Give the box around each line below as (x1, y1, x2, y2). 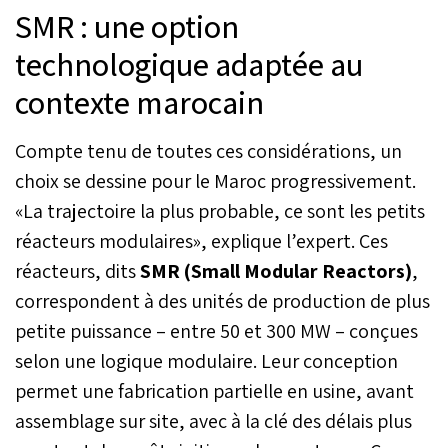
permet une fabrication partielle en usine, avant (15, 377, 414, 404)
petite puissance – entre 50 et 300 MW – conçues (15, 317, 418, 344)
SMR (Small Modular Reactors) (136, 257, 412, 284)
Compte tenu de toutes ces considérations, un (15, 137, 402, 164)
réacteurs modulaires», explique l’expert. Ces (15, 227, 388, 254)
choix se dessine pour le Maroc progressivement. (15, 167, 416, 194)
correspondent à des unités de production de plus (15, 287, 430, 314)
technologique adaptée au (15, 42, 363, 85)
